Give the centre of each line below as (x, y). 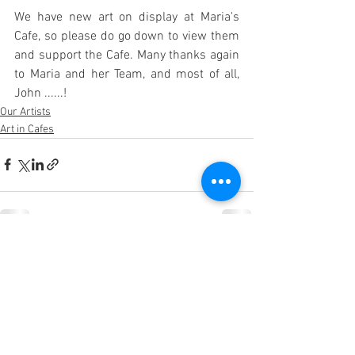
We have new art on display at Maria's (127, 17)
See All (237, 254)
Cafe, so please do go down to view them (127, 36)
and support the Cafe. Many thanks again (127, 55)
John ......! (40, 93)
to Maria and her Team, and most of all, (127, 74)
